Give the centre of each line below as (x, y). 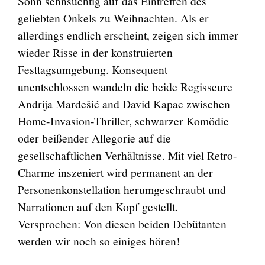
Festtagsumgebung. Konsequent (92, 69)
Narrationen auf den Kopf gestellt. (98, 206)
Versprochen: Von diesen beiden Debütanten (122, 223)
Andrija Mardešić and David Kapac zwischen (124, 103)
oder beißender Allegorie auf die (94, 138)
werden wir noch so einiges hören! (99, 240)
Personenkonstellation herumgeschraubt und (122, 189)
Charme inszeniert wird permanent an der (115, 172)
